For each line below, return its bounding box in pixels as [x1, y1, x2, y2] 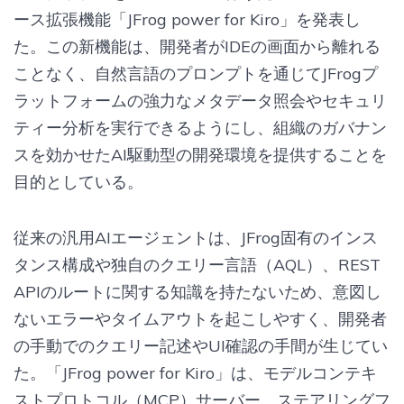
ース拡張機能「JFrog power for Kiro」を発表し [14, 8, 361, 30]
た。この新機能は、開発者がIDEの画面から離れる [14, 35, 381, 57]
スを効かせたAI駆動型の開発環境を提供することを [14, 143, 387, 165]
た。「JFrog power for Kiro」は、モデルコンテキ [14, 362, 377, 383]
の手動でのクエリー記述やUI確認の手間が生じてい [14, 335, 388, 356]
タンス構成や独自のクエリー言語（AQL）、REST [14, 253, 381, 275]
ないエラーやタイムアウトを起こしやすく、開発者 [14, 308, 387, 329]
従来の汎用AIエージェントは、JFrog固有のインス [14, 226, 378, 248]
